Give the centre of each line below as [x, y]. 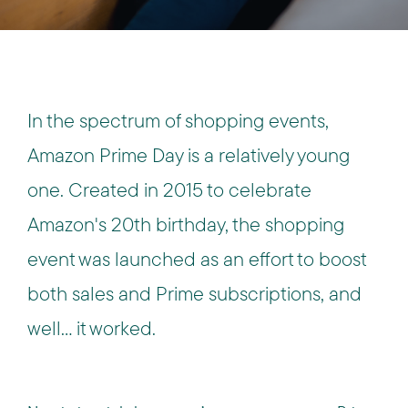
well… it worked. [92, 328]
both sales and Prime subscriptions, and [194, 293]
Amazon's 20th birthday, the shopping [186, 224]
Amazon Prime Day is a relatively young [189, 155]
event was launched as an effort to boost [197, 259]
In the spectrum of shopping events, [178, 120]
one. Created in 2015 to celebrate [169, 189]
